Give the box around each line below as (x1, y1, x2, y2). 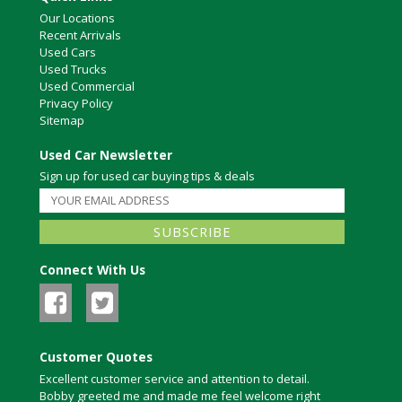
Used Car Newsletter (39, 146, 172, 164)
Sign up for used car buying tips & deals (39, 167, 255, 184)
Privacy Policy (39, 95, 113, 112)
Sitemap (39, 112, 84, 129)
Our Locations (39, 10, 115, 27)
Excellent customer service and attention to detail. (39, 371, 310, 388)
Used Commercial (39, 78, 135, 95)
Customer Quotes (39, 347, 153, 365)
